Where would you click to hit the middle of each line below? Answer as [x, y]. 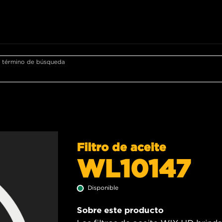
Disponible [103, 187]
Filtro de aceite [121, 146]
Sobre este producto [120, 210]
